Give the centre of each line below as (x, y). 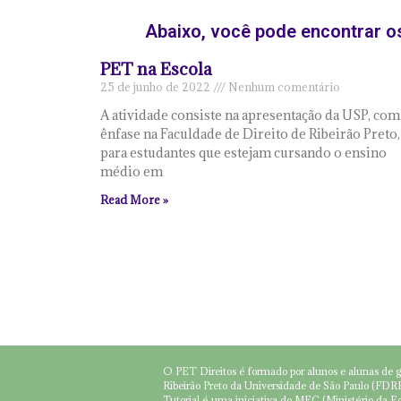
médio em (132, 171)
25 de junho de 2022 (157, 87)
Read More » (134, 200)
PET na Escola (156, 69)
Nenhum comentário (283, 87)
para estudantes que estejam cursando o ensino (243, 153)
